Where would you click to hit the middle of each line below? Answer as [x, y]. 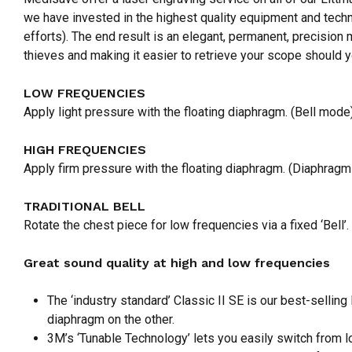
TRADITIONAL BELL [84, 207]
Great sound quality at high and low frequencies [177, 263]
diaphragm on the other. [111, 320]
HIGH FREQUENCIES [85, 150]
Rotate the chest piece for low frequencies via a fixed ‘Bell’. [186, 225]
